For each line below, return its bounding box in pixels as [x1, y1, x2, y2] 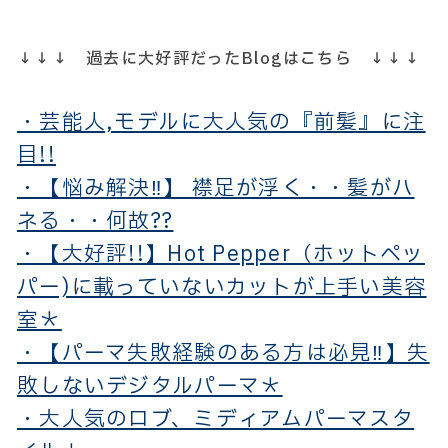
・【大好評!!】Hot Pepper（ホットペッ [17, 239, 425, 270]
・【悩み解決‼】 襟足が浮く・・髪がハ [17, 173, 415, 204]
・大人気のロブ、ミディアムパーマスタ [17, 404, 415, 435]
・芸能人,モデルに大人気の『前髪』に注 [17, 107, 426, 138]
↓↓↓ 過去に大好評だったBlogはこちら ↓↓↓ [17, 47, 421, 71]
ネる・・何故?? [17, 206, 174, 237]
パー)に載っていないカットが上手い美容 [17, 272, 427, 303]
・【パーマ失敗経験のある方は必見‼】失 [17, 338, 430, 369]
